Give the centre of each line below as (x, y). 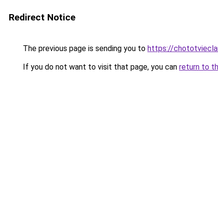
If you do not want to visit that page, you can (100, 67)
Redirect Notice (42, 17)
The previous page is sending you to (84, 48)
